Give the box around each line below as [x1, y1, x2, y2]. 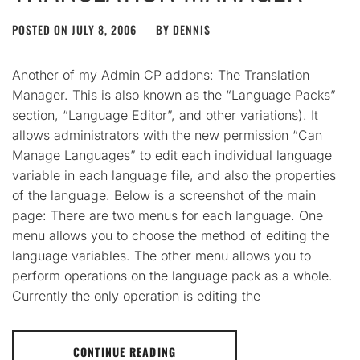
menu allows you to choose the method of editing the [12, 227, 329, 243]
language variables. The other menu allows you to [12, 247, 311, 264]
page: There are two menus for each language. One [12, 207, 323, 223]
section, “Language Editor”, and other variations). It [12, 107, 318, 123]
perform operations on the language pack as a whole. [12, 268, 333, 284]
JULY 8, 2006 [72, 21, 137, 38]
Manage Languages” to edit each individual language [12, 147, 332, 163]
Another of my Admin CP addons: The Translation [12, 67, 309, 83]
